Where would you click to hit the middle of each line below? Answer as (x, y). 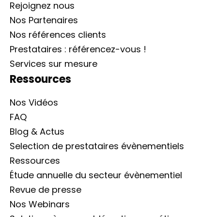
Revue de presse (46, 189)
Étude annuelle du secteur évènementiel (96, 175)
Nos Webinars (40, 204)
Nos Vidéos (34, 102)
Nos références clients (58, 34)
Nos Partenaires (44, 20)
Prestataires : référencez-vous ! (78, 49)
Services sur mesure (54, 63)
